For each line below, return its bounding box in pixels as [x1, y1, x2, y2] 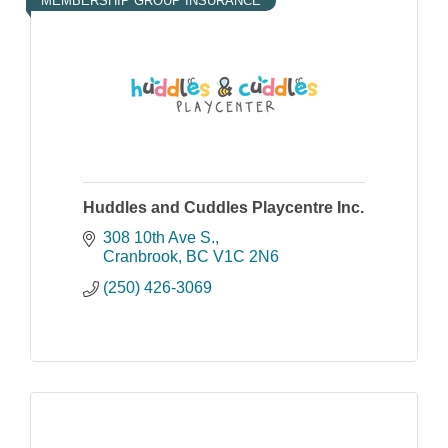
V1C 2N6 [213, 248, 279, 266]
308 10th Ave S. [103, 229, 215, 247]
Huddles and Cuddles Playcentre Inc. [83, 199, 364, 217]
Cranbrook [103, 248, 178, 266]
